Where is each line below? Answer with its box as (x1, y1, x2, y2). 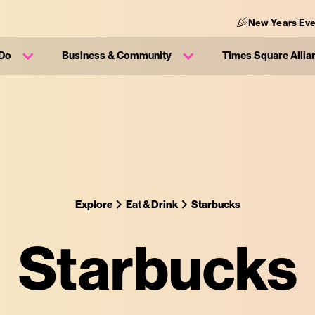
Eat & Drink (125, 198, 178, 211)
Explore (75, 198, 112, 211)
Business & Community (62, 49, 172, 62)
